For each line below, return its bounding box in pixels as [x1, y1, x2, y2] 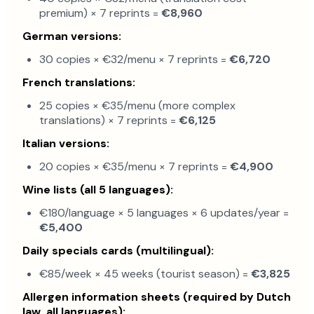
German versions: [22, 29, 121, 44]
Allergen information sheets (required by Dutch [22, 289, 291, 305]
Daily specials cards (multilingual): [22, 243, 214, 259]
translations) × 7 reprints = [39, 113, 179, 128]
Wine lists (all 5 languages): [22, 182, 173, 198]
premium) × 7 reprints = [39, 6, 161, 21]
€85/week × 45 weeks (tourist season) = [39, 266, 251, 282]
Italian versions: [22, 136, 109, 151]
